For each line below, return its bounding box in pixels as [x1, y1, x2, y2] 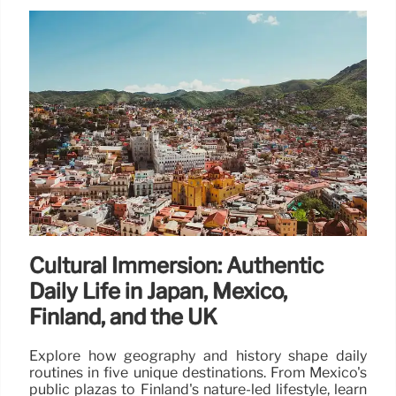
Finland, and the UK [29, 304, 217, 331]
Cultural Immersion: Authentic [29, 253, 324, 279]
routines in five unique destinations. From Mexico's [29, 364, 367, 382]
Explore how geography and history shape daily [29, 347, 367, 365]
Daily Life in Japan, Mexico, [29, 278, 287, 305]
